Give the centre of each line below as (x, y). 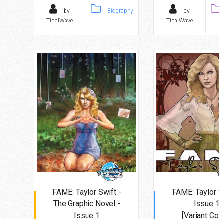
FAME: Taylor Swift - (87, 192)
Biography (119, 11)
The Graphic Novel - (87, 203)
